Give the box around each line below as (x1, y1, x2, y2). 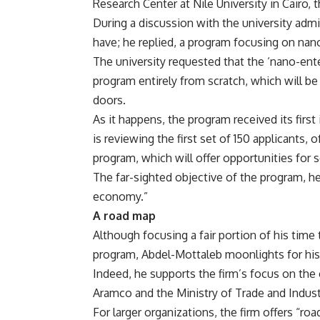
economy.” (93, 189, 148, 204)
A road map (93, 209, 156, 224)
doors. (93, 93, 126, 108)
